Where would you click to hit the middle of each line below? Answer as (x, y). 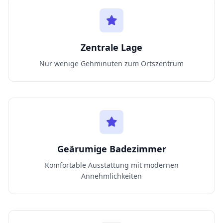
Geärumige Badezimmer (111, 149)
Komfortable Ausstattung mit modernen (111, 165)
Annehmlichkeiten (111, 176)
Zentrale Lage (111, 47)
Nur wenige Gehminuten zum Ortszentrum (111, 63)
